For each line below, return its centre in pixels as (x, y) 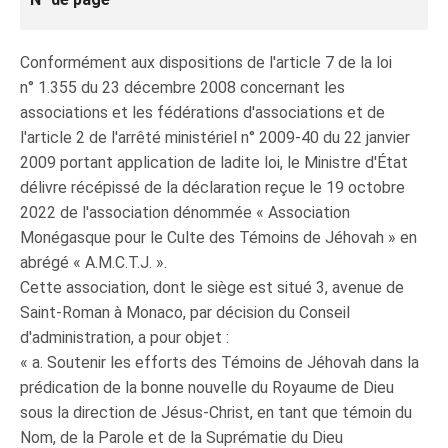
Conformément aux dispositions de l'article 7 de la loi (206, 62)
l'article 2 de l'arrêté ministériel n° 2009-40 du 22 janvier (215, 137)
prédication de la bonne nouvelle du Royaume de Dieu (207, 387)
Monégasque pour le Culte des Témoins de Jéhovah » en (218, 237)
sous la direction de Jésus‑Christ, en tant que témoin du (216, 412)
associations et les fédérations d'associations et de (202, 112)
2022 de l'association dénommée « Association (185, 212)
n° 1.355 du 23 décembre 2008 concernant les (182, 87)
